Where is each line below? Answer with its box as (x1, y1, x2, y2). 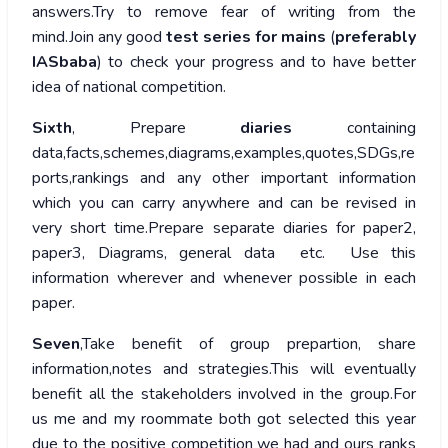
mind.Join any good (32, 26, 166, 49)
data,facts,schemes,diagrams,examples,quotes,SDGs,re (32, 142, 415, 165)
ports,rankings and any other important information (32, 167, 416, 190)
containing (292, 117, 417, 140)
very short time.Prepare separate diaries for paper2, (32, 217, 416, 240)
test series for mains (166, 26, 326, 49)
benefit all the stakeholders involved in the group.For (32, 383, 416, 406)
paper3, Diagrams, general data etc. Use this (32, 242, 416, 265)
